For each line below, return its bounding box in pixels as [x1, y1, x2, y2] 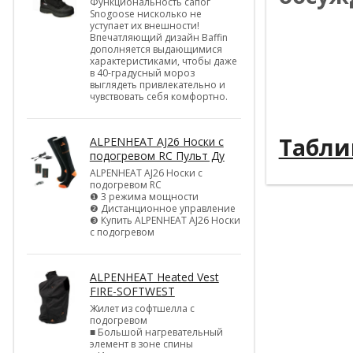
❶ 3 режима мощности [89, 189, 199, 203]
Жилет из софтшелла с [89, 301, 195, 315]
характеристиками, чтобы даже [89, 54, 237, 68]
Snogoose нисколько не [89, 6, 202, 20]
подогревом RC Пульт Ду [89, 147, 225, 163]
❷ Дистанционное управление [89, 201, 236, 215]
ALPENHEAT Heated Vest [89, 269, 219, 284]
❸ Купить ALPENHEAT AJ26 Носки [89, 213, 240, 227]
